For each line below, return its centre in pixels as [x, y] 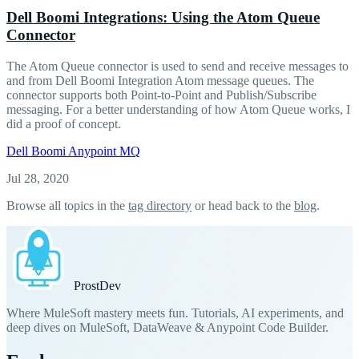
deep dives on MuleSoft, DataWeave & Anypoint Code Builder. [167, 327]
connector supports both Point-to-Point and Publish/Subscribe [161, 95]
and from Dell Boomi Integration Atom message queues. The [160, 80]
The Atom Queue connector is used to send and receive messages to [177, 66]
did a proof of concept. [64, 123]
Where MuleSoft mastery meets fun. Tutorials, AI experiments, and [175, 313]
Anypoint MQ [104, 151]
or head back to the [243, 205]
